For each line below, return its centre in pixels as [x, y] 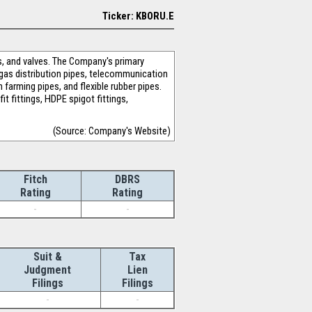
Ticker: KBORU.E [138, 16]
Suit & [47, 257]
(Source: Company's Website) [112, 131]
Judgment [47, 270]
